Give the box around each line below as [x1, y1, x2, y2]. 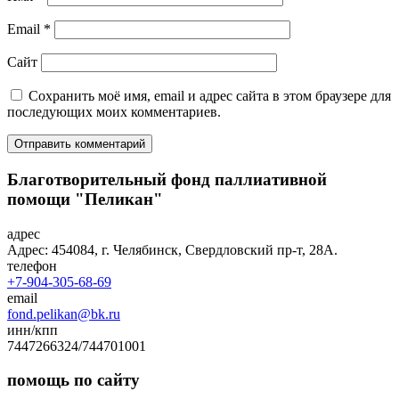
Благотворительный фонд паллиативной [7, 169, 327, 189]
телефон [7, 257, 57, 273]
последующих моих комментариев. [7, 104, 221, 120]
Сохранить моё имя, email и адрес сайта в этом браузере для [28, 88, 391, 104]
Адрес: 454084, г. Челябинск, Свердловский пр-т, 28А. [7, 241, 338, 257]
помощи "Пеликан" [7, 189, 163, 208]
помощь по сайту [7, 370, 140, 390]
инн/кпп [7, 322, 58, 338]
